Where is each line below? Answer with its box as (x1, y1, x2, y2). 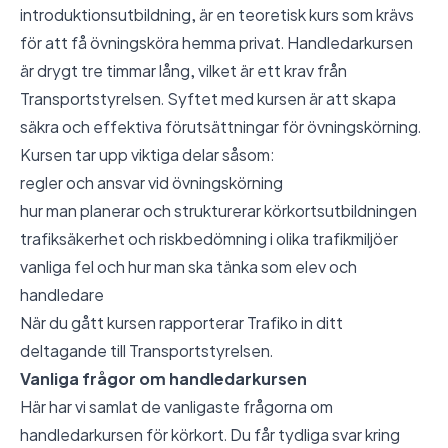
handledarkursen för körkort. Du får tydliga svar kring (20, 424, 400, 446)
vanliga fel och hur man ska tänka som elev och (20, 256, 357, 278)
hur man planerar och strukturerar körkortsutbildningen (20, 200, 417, 222)
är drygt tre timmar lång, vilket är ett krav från (20, 60, 347, 82)
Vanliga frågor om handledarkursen (20, 368, 307, 390)
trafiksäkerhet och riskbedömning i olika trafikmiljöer (20, 228, 398, 250)
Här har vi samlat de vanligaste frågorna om (20, 396, 333, 418)
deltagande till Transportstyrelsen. (20, 340, 273, 362)
